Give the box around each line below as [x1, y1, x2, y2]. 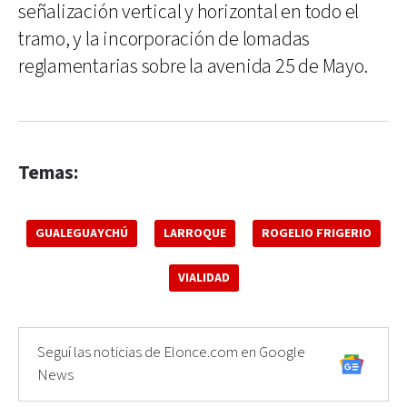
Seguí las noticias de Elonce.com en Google [37, 342, 305, 362]
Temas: [18, 160, 78, 185]
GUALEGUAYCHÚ [35, 224, 128, 242]
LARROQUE [164, 224, 226, 242]
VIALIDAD [177, 269, 230, 286]
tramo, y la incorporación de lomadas [18, 25, 311, 53]
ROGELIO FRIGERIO [262, 224, 372, 242]
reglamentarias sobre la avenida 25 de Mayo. [18, 53, 368, 80]
